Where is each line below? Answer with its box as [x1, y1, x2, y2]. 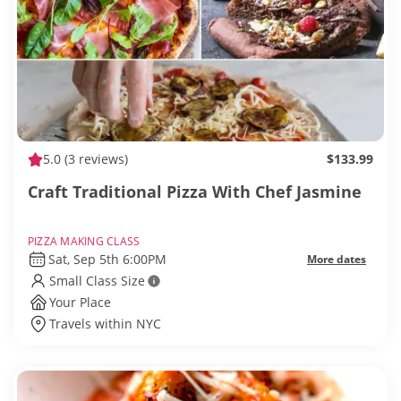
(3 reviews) [61, 150, 128, 168]
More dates [307, 252, 366, 268]
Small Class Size [49, 272, 145, 290]
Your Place [49, 294, 111, 311]
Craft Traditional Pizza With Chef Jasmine [28, 181, 362, 203]
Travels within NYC [49, 315, 161, 333]
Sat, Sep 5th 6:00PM [47, 251, 166, 269]
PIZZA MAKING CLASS [28, 234, 141, 250]
